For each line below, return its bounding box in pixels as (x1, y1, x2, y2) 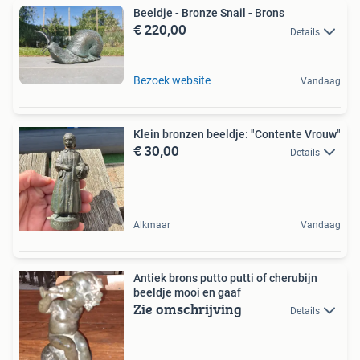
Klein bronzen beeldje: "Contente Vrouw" (133, 127, 341, 141)
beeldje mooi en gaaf (133, 285, 241, 299)
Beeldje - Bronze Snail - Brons (133, 6, 284, 20)
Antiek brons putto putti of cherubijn (133, 271, 317, 284)
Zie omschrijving (133, 297, 242, 320)
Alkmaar (133, 219, 170, 231)
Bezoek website (133, 73, 211, 87)
